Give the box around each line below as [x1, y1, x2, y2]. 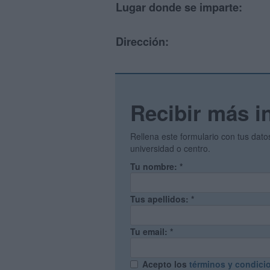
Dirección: [116, 34, 169, 49]
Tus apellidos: [130, 193, 191, 205]
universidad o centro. [130, 142, 210, 154]
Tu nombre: [130, 160, 180, 172]
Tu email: [130, 225, 170, 237]
